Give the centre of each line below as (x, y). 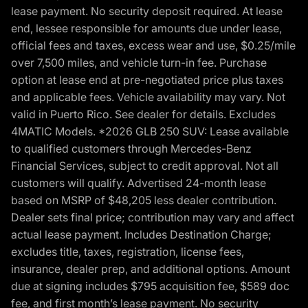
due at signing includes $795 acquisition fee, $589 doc (150, 286)
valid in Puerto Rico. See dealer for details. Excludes (143, 114)
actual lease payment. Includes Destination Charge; (141, 234)
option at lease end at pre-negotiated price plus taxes (147, 79)
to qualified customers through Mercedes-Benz (131, 148)
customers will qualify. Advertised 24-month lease (139, 183)
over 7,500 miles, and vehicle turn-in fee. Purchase (139, 62)
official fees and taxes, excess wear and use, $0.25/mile (153, 45)
